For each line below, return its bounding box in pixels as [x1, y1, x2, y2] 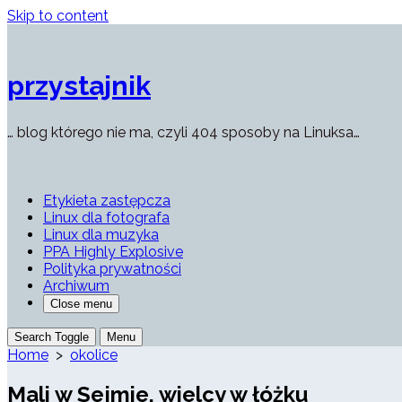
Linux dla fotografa [43, 209, 170, 227]
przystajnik [7, 69, 151, 102]
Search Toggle [14, 330, 89, 345]
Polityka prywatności [43, 260, 181, 278]
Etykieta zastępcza [43, 192, 170, 210]
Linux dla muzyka [43, 226, 159, 244]
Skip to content [7, 7, 109, 24]
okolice [70, 346, 118, 364]
